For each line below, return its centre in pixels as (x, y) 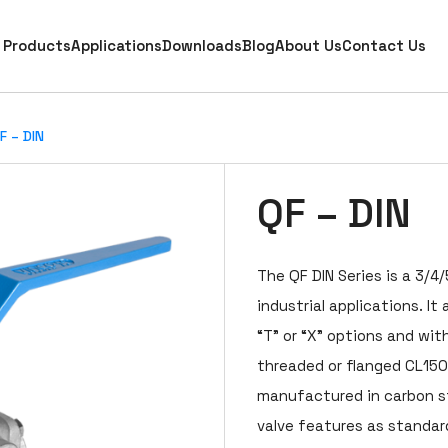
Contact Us (383, 45)
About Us (308, 45)
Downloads (201, 45)
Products (36, 45)
